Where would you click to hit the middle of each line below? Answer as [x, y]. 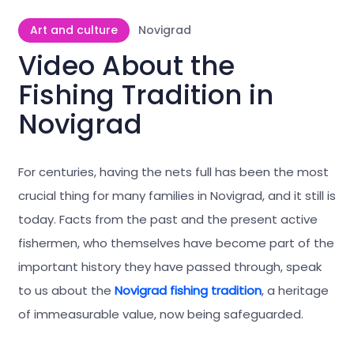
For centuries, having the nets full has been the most [173, 171]
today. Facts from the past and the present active [168, 219]
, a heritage [295, 290]
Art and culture [73, 30]
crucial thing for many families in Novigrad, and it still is [177, 195]
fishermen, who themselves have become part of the [176, 243]
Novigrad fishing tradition [188, 290]
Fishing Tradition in [145, 96]
